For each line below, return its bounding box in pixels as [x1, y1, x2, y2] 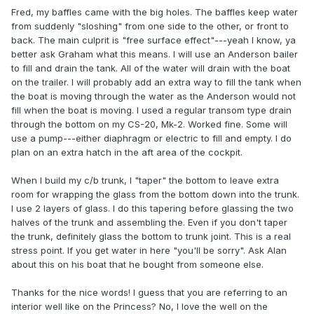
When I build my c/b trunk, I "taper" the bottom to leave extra [11, 175, 279, 186]
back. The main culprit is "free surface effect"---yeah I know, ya [11, 34, 296, 46]
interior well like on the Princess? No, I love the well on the [11, 301, 268, 313]
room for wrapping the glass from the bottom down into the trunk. [11, 189, 299, 200]
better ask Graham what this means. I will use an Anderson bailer [11, 48, 298, 60]
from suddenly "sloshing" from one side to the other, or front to [11, 20, 289, 32]
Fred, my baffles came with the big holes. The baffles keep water [11, 6, 298, 18]
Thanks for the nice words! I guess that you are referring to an [11, 287, 287, 299]
